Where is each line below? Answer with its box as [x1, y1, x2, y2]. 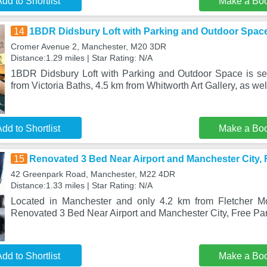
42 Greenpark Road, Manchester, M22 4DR [10, 169, 175, 179]
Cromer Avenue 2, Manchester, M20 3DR [10, 42, 166, 51]
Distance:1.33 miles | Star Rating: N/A [10, 181, 153, 190]
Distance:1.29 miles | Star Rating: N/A [10, 53, 153, 63]
